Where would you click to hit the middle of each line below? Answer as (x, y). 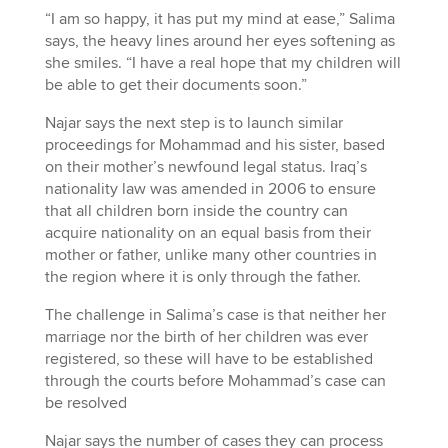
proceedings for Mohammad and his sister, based (214, 144)
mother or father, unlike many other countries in (210, 254)
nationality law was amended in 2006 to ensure (210, 188)
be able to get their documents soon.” (175, 84)
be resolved (85, 402)
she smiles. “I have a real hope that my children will (222, 62)
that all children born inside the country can (196, 210)
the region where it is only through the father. (202, 276)
